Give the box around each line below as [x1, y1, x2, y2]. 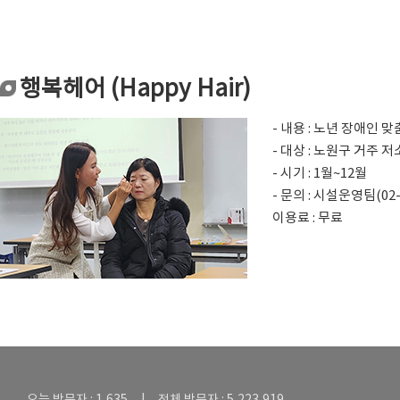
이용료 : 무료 [272, 211, 343, 227]
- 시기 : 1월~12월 [272, 166, 367, 182]
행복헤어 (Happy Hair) [20, 76, 251, 104]
